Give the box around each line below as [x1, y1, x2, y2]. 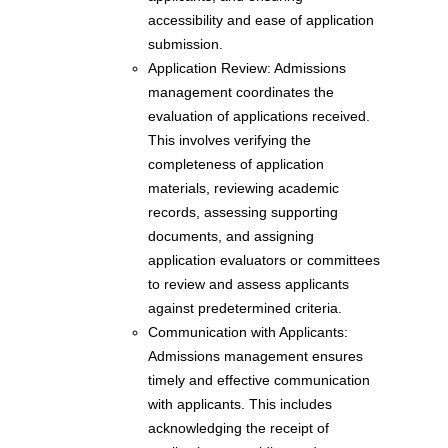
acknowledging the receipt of [148, 420, 329, 437]
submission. [148, 36, 223, 53]
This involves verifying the [148, 132, 311, 149]
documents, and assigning [148, 228, 314, 245]
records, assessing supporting [148, 204, 338, 221]
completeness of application [148, 156, 324, 173]
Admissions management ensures [148, 348, 363, 365]
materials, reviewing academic [148, 180, 339, 197]
